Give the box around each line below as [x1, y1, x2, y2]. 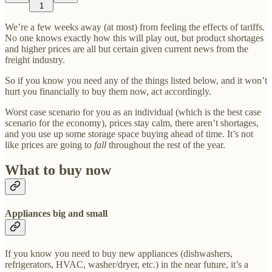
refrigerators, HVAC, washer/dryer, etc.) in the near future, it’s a [5, 259, 248, 270]
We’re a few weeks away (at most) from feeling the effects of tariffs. [5, 21, 265, 32]
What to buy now [5, 162, 111, 178]
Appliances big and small [5, 208, 107, 219]
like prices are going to [5, 139, 94, 150]
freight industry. [5, 54, 65, 65]
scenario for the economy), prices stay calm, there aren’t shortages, [5, 117, 259, 128]
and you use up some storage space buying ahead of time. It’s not [5, 128, 253, 139]
